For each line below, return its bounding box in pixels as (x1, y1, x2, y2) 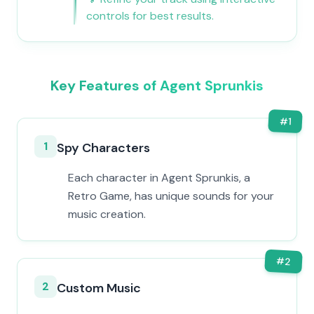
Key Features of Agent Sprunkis (50, 76, 264, 95)
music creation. (68, 207, 146, 221)
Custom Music (57, 280, 141, 296)
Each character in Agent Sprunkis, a (68, 170, 250, 185)
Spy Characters (57, 139, 150, 156)
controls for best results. (86, 8, 214, 23)
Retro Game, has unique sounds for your (68, 189, 274, 203)
